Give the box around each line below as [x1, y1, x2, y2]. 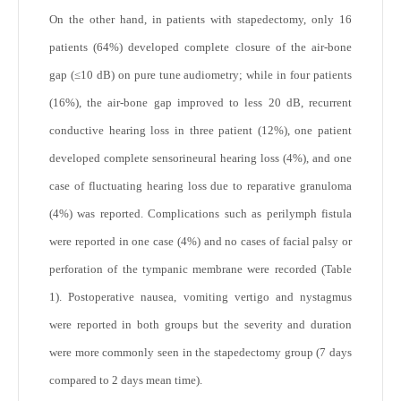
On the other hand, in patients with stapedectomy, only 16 [49, 13, 352, 26]
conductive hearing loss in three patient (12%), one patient [49, 124, 352, 137]
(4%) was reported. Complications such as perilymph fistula [49, 207, 352, 220]
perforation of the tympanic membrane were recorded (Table [49, 262, 352, 276]
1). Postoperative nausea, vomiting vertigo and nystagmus [49, 290, 352, 303]
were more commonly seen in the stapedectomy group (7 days [49, 346, 352, 359]
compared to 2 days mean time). [49, 373, 202, 387]
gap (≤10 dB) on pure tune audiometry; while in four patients [49, 68, 352, 81]
